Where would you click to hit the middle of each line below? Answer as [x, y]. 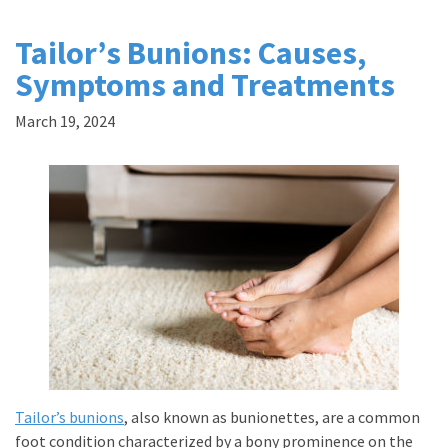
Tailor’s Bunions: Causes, [190, 53]
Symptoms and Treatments [205, 85]
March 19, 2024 [65, 121]
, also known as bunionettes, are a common [272, 417]
